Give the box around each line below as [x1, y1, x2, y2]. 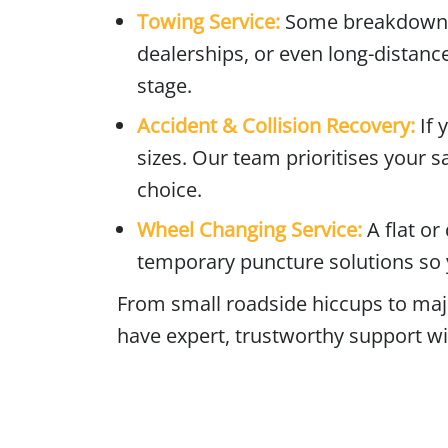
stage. [137, 72, 192, 100]
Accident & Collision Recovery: [137, 112, 420, 140]
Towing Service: [137, 8, 280, 36]
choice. [137, 176, 202, 204]
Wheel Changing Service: [137, 216, 367, 244]
